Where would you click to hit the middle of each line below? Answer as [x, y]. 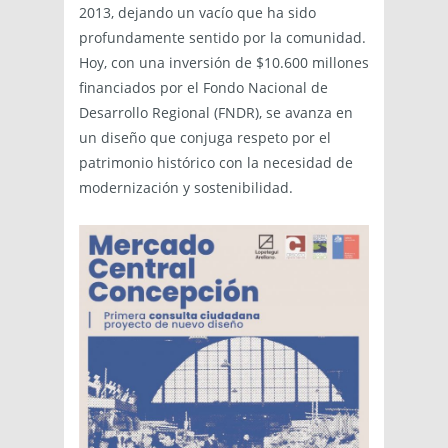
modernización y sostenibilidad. [186, 187]
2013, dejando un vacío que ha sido [197, 12]
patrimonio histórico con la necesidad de [216, 162]
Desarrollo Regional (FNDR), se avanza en [216, 112]
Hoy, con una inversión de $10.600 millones [224, 62]
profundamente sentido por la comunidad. [222, 37]
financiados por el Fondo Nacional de [203, 87]
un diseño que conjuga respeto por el [205, 137]
